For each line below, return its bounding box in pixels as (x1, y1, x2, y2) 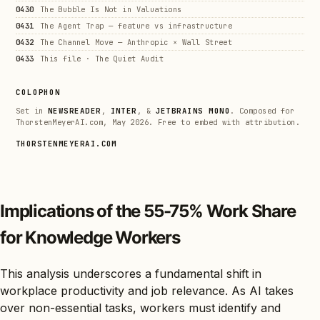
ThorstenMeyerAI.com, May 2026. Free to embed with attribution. (16, 117, 301, 128)
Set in (16, 106, 48, 116)
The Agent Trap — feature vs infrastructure (39, 21, 233, 31)
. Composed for (230, 106, 295, 116)
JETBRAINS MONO (155, 106, 231, 116)
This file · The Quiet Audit (39, 54, 164, 64)
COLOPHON (16, 87, 61, 98)
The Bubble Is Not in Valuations (39, 4, 182, 15)
